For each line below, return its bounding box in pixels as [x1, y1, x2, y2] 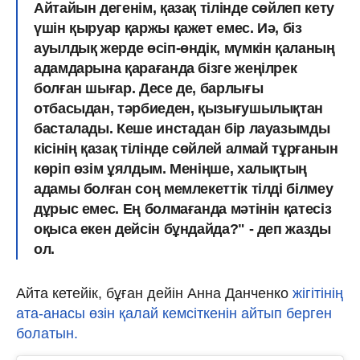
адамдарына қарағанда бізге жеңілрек [34, 59, 297, 76]
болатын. [16, 325, 78, 342]
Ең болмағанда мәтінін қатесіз [119, 200, 332, 217]
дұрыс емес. [34, 200, 120, 217]
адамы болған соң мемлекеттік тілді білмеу [34, 180, 333, 197]
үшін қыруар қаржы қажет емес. [34, 19, 258, 36]
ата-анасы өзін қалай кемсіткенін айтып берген [16, 305, 332, 321]
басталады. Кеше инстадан [34, 120, 221, 137]
